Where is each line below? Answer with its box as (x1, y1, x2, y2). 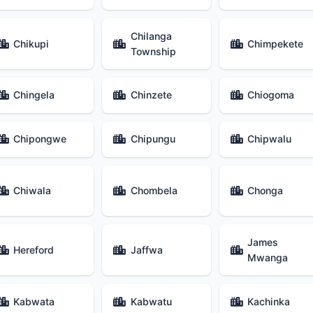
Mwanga (247, 251, 289, 263)
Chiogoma (247, 89, 295, 101)
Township (130, 45, 176, 57)
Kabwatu (130, 295, 172, 307)
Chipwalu (247, 133, 292, 145)
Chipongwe (13, 133, 67, 145)
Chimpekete (247, 37, 304, 50)
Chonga (247, 184, 284, 197)
